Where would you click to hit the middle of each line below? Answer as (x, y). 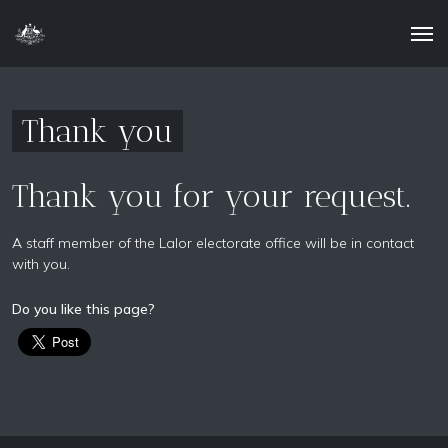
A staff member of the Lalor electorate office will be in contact (213, 243)
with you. (43, 264)
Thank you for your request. (211, 196)
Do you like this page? (83, 309)
